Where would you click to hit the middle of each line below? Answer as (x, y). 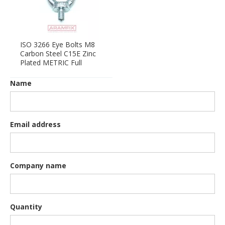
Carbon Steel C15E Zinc (58, 53)
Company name (38, 165)
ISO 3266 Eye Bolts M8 (58, 44)
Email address (35, 124)
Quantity (26, 206)
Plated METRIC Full (51, 62)
